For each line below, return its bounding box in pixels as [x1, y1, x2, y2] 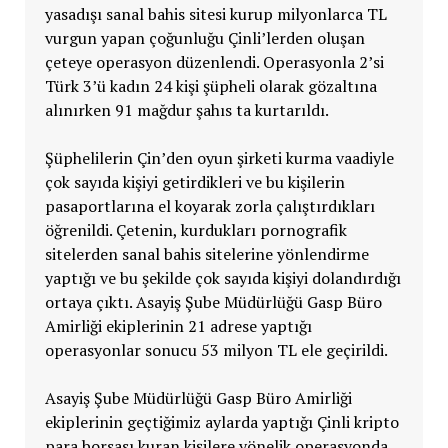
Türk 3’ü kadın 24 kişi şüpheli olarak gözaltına [44, 75, 377, 98]
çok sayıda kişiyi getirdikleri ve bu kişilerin [44, 171, 345, 194]
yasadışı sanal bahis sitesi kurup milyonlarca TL [44, 3, 387, 26]
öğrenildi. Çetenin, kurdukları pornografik [44, 219, 347, 242]
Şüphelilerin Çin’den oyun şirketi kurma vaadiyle [44, 147, 394, 170]
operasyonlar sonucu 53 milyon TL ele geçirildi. [44, 339, 388, 362]
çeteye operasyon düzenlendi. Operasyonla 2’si [44, 51, 384, 74]
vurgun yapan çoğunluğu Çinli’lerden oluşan [44, 27, 365, 50]
